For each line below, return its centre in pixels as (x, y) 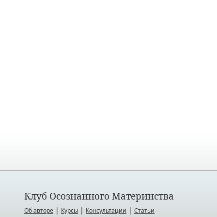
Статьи (144, 210)
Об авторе (39, 210)
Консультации (106, 210)
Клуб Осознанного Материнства (99, 196)
